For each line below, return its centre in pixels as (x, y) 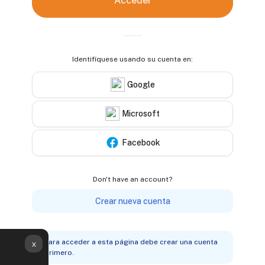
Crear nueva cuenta (132, 201)
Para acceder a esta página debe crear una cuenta (131, 242)
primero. (59, 253)
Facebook (141, 142)
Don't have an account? (132, 180)
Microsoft (141, 113)
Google (141, 84)
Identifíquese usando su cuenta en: (132, 59)
